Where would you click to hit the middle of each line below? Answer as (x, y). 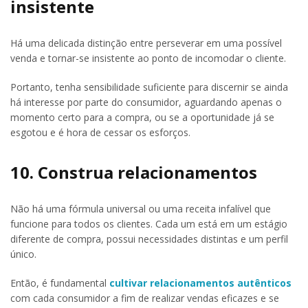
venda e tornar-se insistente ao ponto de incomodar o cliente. (148, 58)
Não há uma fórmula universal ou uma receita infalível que (141, 208)
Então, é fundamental (60, 283)
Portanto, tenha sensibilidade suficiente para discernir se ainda (149, 87)
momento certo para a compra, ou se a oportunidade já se (142, 117)
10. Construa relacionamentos (134, 172)
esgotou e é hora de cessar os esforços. (100, 132)
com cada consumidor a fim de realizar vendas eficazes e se (145, 298)
